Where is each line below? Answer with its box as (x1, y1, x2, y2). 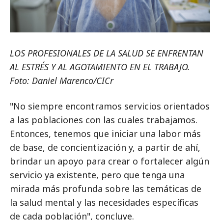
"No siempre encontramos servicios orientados (10, 100, 210, 112)
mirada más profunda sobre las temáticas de (10, 183, 201, 195)
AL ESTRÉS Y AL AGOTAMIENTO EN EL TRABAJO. (10, 61, 190, 73)
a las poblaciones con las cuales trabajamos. (10, 114, 197, 126)
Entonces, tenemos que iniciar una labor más (10, 128, 201, 140)
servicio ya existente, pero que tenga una (10, 169, 185, 181)
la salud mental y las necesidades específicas (10, 196, 198, 209)
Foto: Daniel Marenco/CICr (10, 75, 113, 87)
